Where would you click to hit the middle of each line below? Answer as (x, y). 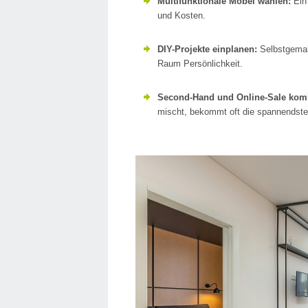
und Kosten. (181, 16)
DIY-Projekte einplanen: (207, 49)
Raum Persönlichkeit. (200, 64)
